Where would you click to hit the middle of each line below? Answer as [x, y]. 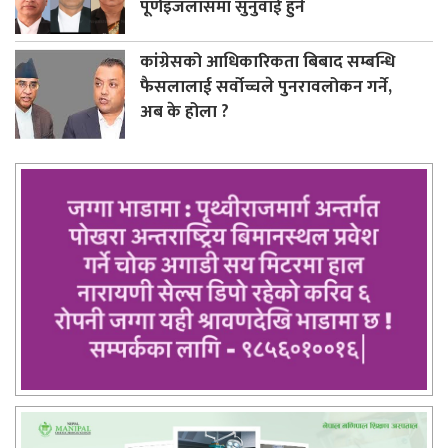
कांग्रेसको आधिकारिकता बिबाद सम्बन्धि [267, 62]
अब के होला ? [184, 112]
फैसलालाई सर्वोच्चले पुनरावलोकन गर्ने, [266, 87]
